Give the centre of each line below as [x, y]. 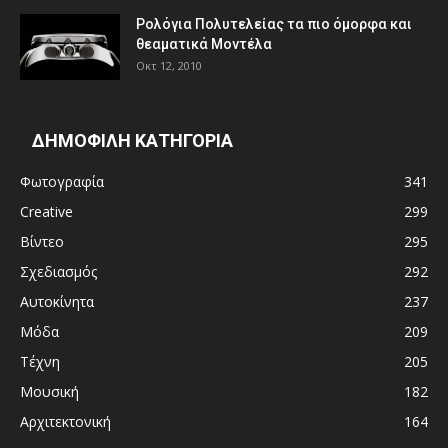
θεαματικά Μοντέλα [204, 44]
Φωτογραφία [62, 182]
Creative [46, 212]
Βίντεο [42, 242]
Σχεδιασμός [58, 272]
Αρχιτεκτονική [65, 422]
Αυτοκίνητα [57, 302]
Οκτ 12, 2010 [169, 66]
